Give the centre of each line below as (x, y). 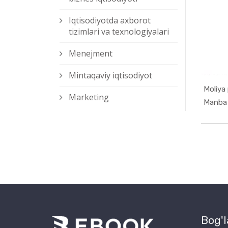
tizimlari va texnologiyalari (119, 32)
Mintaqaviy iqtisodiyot (110, 76)
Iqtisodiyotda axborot (110, 21)
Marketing (89, 97)
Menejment (91, 54)
